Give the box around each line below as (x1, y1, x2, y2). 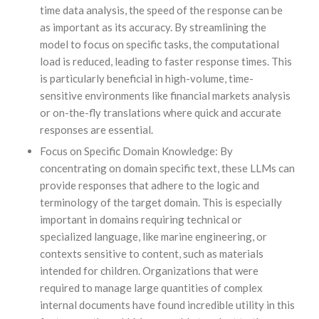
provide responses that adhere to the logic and (39, 178, 259, 192)
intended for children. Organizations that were (39, 263, 258, 277)
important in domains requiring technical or (39, 212, 242, 226)
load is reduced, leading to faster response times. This (39, 54, 292, 68)
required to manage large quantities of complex (39, 281, 263, 294)
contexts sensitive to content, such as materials (39, 246, 263, 260)
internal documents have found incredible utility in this (39, 298, 295, 311)
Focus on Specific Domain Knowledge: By (39, 144, 233, 157)
